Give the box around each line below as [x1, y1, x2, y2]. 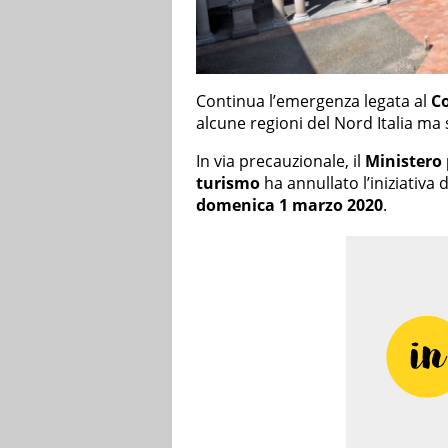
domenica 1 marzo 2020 [196, 194, 383, 217]
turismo [196, 172, 260, 195]
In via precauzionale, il [196, 150, 365, 173]
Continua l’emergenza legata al [196, 90, 431, 113]
